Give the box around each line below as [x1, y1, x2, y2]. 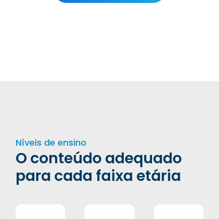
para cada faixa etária [16, 166, 181, 186]
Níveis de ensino [16, 136, 87, 149]
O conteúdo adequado [16, 148, 182, 169]
